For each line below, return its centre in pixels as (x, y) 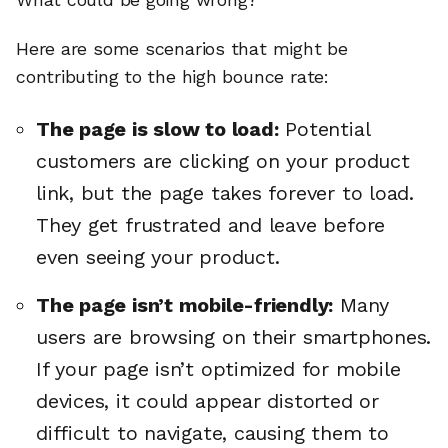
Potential (324, 128)
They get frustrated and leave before (211, 224)
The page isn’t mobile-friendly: (185, 304)
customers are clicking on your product (223, 160)
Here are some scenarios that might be (182, 49)
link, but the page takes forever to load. (225, 192)
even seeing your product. (158, 256)
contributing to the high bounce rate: (172, 77)
